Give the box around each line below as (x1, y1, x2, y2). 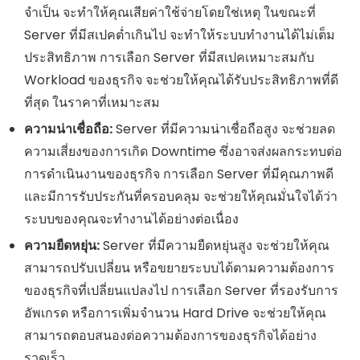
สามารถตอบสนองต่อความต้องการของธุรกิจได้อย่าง (24, 325, 317, 345)
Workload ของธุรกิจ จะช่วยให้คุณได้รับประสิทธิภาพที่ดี (24, 70, 338, 89)
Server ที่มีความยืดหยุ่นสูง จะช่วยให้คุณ (100, 235, 329, 255)
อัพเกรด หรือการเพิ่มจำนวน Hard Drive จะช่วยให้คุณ (24, 303, 326, 322)
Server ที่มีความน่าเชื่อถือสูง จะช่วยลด (112, 119, 335, 138)
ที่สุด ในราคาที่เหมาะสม (24, 92, 160, 112)
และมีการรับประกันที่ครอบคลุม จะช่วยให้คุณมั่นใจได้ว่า (24, 186, 337, 206)
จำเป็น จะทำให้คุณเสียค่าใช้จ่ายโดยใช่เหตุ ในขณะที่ (24, 2, 316, 22)
